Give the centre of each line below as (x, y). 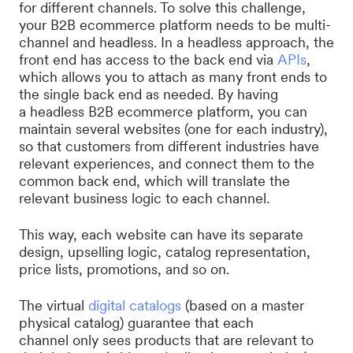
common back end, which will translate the (154, 181)
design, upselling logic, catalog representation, (165, 252)
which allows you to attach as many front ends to (173, 77)
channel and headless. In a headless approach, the (176, 42)
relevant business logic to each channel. (148, 198)
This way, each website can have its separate (161, 234)
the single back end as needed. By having (149, 94)
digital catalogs (135, 305)
